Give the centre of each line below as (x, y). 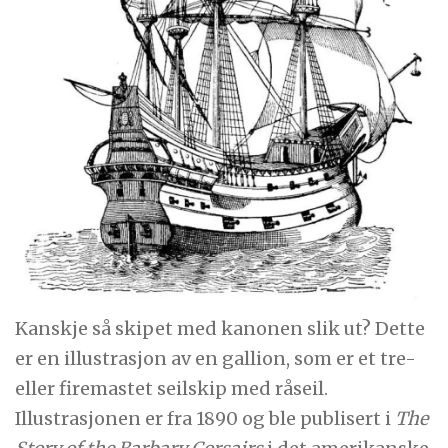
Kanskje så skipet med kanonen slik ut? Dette (220, 328)
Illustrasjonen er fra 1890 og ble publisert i (205, 418)
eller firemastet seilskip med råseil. (172, 388)
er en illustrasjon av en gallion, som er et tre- (216, 358)
